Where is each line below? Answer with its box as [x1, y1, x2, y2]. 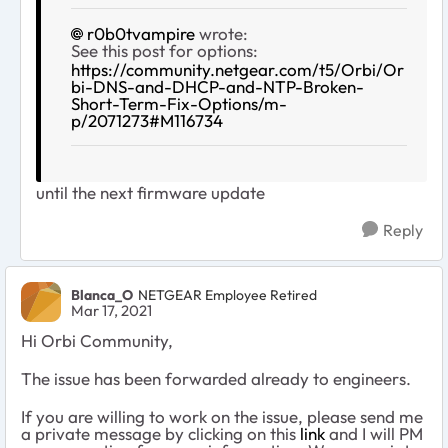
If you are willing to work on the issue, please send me [21, 406, 423, 428]
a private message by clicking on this [21, 423, 300, 445]
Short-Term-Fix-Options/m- [71, 93, 287, 115]
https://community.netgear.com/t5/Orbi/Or [71, 59, 404, 81]
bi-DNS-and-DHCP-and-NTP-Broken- [71, 76, 364, 98]
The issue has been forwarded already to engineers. [21, 368, 411, 390]
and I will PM [325, 423, 423, 445]
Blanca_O [71, 285, 133, 304]
